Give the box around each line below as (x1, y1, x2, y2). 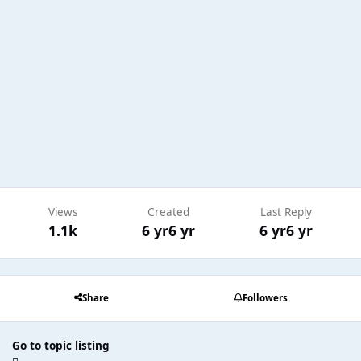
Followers (242, 292, 288, 305)
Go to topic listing (12, 338, 110, 354)
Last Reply (259, 205, 312, 220)
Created (147, 205, 189, 220)
